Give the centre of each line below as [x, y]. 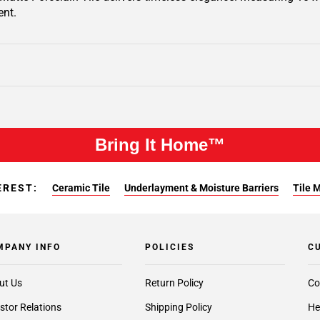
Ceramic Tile [81, 188]
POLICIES [169, 247]
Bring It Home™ [160, 145]
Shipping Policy [178, 307]
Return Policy [174, 283]
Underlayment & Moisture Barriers [201, 188]
